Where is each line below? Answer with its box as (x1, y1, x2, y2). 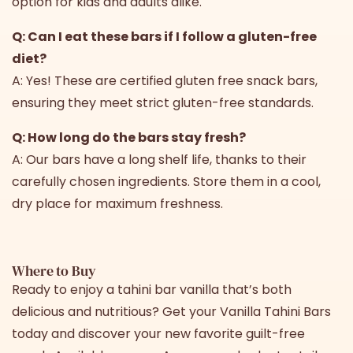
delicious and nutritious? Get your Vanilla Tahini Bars (12, 302, 331, 321)
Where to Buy (12, 260, 96, 281)
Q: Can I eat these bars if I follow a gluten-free (12, 27, 317, 46)
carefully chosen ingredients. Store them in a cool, (12, 172, 321, 191)
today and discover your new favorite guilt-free (12, 324, 305, 343)
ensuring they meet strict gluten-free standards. (12, 93, 314, 112)
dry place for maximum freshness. (12, 194, 223, 213)
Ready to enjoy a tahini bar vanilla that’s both (12, 280, 292, 299)
